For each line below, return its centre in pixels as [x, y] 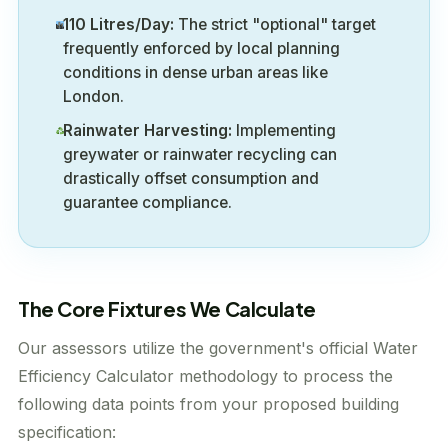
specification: [67, 432]
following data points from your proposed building [208, 404]
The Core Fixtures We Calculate [167, 308]
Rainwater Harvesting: [147, 130]
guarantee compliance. [147, 202]
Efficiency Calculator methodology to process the [205, 376]
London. [94, 96]
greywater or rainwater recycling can [199, 154]
